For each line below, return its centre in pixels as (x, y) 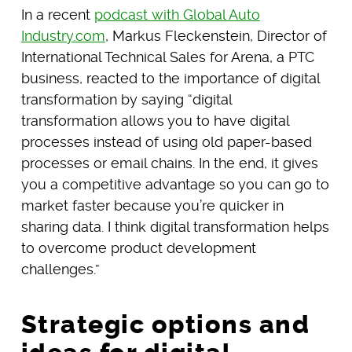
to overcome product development (138, 248)
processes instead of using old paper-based (166, 142)
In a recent (57, 15)
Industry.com (63, 36)
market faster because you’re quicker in (152, 206)
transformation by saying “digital (126, 100)
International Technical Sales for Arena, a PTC (167, 57)
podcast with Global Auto (177, 15)
